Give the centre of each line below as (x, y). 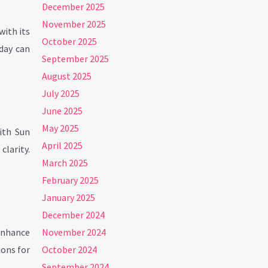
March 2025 (65, 163)
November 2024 (74, 232)
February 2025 (71, 180)
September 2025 (76, 59)
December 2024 (74, 215)
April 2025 (63, 146)
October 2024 (70, 250)
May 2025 (61, 128)
